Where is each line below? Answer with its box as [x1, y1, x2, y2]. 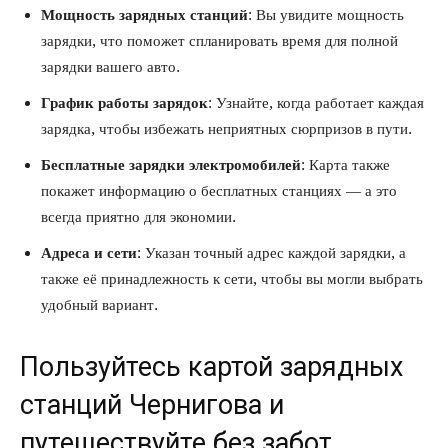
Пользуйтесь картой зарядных [20, 351, 403, 384]
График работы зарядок [41, 94, 208, 113]
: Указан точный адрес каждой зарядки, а [137, 244, 406, 263]
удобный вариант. [41, 296, 158, 315]
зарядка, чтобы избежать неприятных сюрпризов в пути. [41, 120, 412, 139]
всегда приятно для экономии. [41, 208, 236, 227]
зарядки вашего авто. [41, 58, 180, 77]
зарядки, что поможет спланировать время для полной [41, 32, 398, 51]
